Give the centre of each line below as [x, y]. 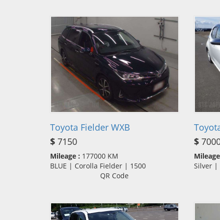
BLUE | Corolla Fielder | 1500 [101, 165]
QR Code [115, 175]
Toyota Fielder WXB [90, 127]
